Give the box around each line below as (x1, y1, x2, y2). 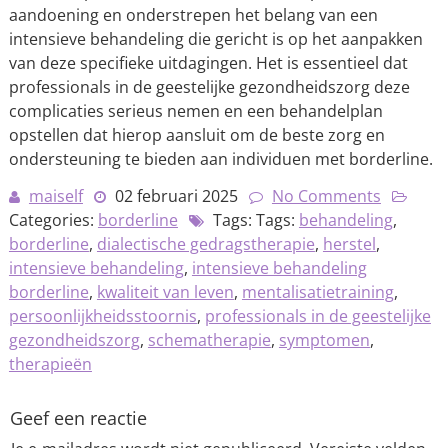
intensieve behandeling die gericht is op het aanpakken (8, 28, 423, 50)
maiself (28, 185, 83, 207)
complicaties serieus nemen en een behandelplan (8, 100, 383, 122)
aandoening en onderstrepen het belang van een (8, 4, 378, 26)
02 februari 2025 (114, 185, 238, 207)
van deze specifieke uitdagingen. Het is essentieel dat (8, 52, 408, 74)
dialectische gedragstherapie (96, 233, 315, 255)
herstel (322, 233, 376, 255)
